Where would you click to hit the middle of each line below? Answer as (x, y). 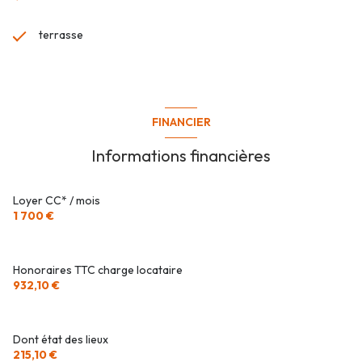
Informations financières (181, 155)
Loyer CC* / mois (57, 200)
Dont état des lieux (61, 339)
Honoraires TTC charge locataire (98, 269)
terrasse (61, 34)
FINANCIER (181, 122)
